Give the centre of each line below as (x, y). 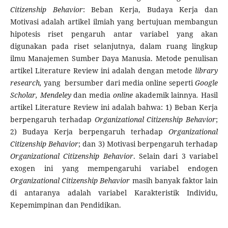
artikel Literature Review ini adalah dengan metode (103, 71)
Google (207, 83)
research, (27, 83)
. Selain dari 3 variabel (176, 156)
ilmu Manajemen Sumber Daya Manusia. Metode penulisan (114, 59)
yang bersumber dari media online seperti (120, 83)
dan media (92, 95)
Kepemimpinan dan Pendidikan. (65, 205)
